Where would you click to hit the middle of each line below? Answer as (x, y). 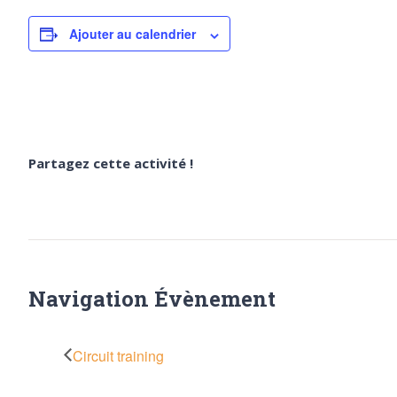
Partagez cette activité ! (111, 163)
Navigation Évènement (152, 299)
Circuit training (118, 356)
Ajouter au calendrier (132, 34)
